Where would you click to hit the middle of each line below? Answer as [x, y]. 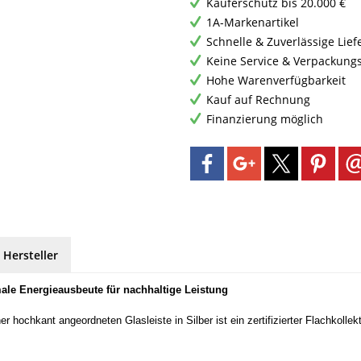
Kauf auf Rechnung [258, 99]
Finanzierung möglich [265, 118]
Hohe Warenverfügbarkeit [276, 80]
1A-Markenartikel [253, 22]
